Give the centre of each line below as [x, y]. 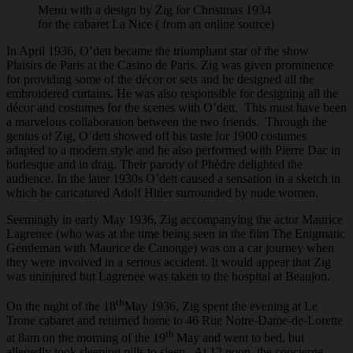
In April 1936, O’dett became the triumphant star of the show [158, 50]
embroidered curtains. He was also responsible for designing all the [172, 93]
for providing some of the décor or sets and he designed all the [160, 79]
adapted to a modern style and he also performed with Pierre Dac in [173, 150]
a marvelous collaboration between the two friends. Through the [167, 121]
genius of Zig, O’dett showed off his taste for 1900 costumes [156, 136]
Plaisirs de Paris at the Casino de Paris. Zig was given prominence [170, 65]
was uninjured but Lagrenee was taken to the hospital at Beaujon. [168, 276]
